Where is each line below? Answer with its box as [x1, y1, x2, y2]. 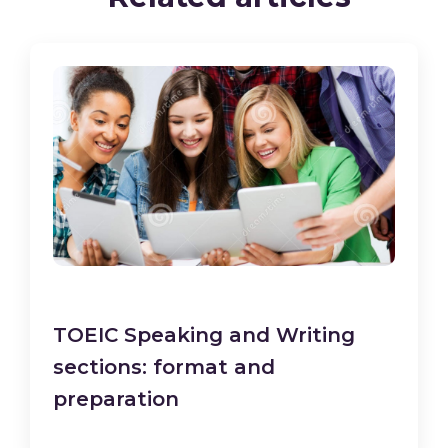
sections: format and [53, 355, 275, 380]
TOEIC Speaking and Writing [53, 323, 355, 348]
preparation [53, 387, 179, 412]
